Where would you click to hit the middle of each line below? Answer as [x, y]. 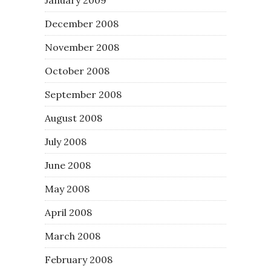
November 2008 [82, 47]
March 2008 [73, 236]
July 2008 [66, 141]
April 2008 [68, 212]
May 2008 [67, 188]
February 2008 [79, 259]
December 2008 [82, 23]
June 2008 [68, 165]
